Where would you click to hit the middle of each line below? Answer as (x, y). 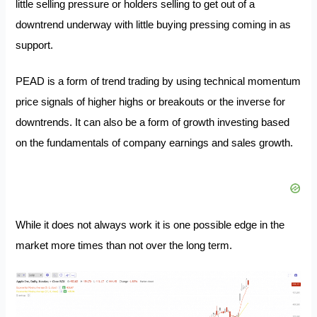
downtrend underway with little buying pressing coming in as (154, 25)
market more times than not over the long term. (126, 245)
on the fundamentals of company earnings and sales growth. (156, 143)
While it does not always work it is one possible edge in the (150, 225)
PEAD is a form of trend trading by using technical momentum (158, 81)
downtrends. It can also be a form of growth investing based (153, 122)
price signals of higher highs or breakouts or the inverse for (151, 102)
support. (38, 46)
